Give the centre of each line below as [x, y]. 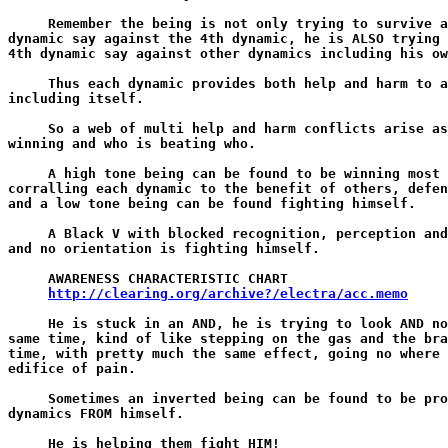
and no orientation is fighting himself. [164, 248]
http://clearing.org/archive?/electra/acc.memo [228, 293]
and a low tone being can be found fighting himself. [212, 203]
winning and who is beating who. [132, 143]
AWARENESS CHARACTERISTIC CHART [148, 278]
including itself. [76, 98]
